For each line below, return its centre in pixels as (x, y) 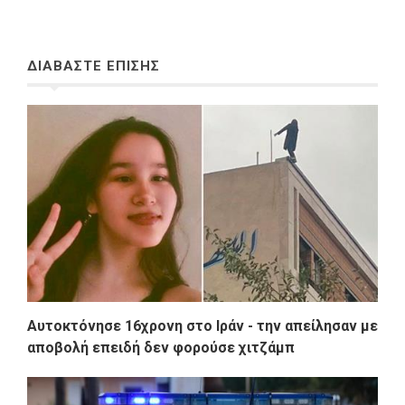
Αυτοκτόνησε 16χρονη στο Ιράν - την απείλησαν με (202, 326)
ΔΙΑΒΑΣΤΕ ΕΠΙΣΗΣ (94, 66)
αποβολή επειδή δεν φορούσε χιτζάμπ (161, 348)
